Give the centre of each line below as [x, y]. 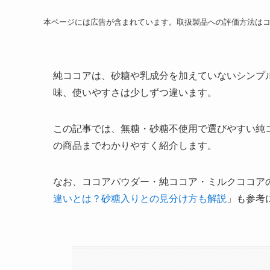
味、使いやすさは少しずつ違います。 [135, 93]
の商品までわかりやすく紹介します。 [135, 146]
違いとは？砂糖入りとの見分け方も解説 [140, 199]
